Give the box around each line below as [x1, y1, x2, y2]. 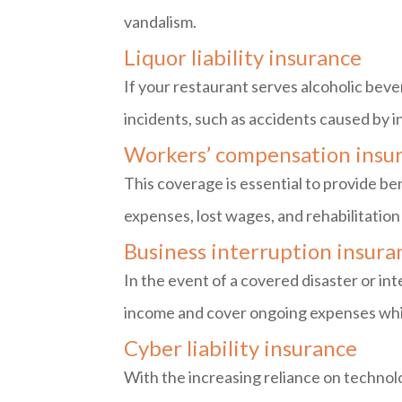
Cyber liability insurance [124, 334, 357, 361]
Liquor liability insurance [124, 43, 362, 70]
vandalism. [124, 11, 197, 31]
